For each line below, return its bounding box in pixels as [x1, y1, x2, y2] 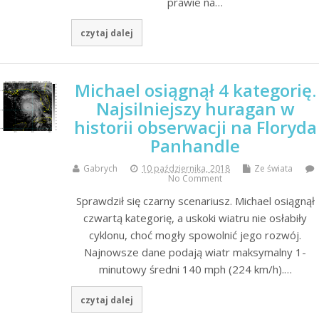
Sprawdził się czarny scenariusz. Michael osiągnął [75, 193, 315, 208]
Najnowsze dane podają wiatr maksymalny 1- [84, 244, 306, 259]
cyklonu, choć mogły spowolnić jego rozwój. [89, 227, 301, 242]
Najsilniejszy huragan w [95, 96, 295, 120]
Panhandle [150, 133, 240, 157]
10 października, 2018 [142, 162, 230, 174]
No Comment [168, 172, 222, 184]
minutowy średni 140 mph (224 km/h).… [98, 261, 292, 276]
